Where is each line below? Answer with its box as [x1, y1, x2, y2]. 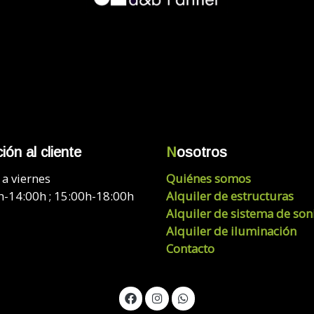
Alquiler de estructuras [165, 188, 294, 205]
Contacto [165, 240, 214, 257]
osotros [176, 144, 227, 160]
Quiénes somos [165, 170, 251, 187]
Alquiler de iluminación [165, 223, 296, 240]
